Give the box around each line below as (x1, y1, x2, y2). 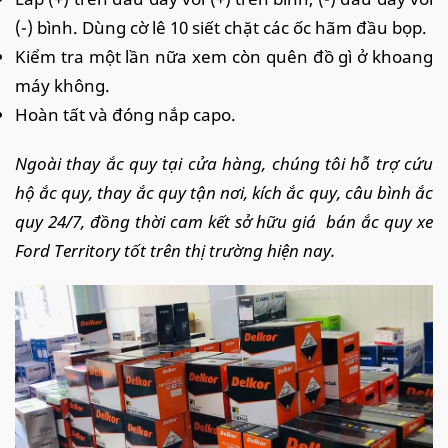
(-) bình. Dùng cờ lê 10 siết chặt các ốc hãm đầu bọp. (15, 15, 427, 39)
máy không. (15, 73, 110, 97)
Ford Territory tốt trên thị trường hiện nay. (15, 238, 335, 262)
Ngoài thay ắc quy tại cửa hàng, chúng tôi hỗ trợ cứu (15, 151, 433, 175)
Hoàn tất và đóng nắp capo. (15, 102, 236, 126)
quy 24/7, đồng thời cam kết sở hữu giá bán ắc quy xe (15, 209, 433, 233)
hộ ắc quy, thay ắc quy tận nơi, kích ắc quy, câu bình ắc (15, 180, 433, 204)
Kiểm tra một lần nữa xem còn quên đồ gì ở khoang (15, 44, 433, 68)
